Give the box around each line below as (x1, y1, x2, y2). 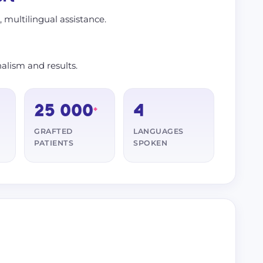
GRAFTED (34, 127, 73, 136)
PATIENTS (34, 139, 73, 147)
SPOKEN (133, 139, 167, 147)
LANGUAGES (133, 127, 184, 136)
